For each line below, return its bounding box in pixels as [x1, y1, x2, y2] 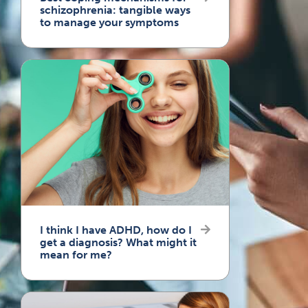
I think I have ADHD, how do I [39, 223, 192, 236]
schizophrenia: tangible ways [39, 3, 190, 16]
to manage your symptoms [39, 15, 179, 29]
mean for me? [39, 247, 112, 261]
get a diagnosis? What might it [39, 235, 197, 249]
